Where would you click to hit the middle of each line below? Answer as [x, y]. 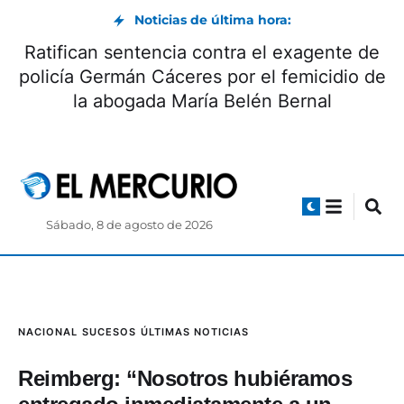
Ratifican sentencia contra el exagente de [202, 52]
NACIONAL [48, 332]
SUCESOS [109, 332]
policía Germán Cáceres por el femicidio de [202, 77]
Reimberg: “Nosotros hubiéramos [185, 379]
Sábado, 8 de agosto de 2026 [129, 225]
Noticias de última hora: [213, 20]
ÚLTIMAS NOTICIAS [195, 332]
